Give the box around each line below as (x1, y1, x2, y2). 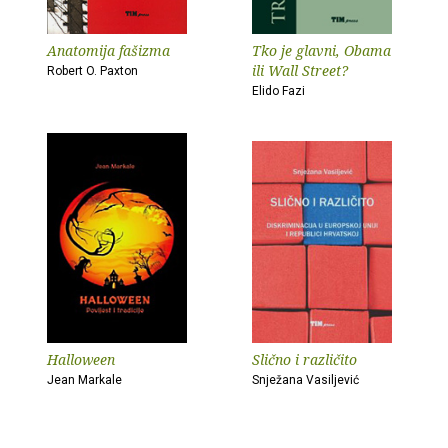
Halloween (47, 350, 115, 369)
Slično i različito (252, 350, 357, 369)
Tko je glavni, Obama (252, 41, 391, 60)
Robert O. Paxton (47, 64, 138, 78)
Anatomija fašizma (47, 41, 170, 60)
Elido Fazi (252, 84, 305, 98)
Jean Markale (47, 373, 122, 387)
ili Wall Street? (252, 61, 348, 80)
